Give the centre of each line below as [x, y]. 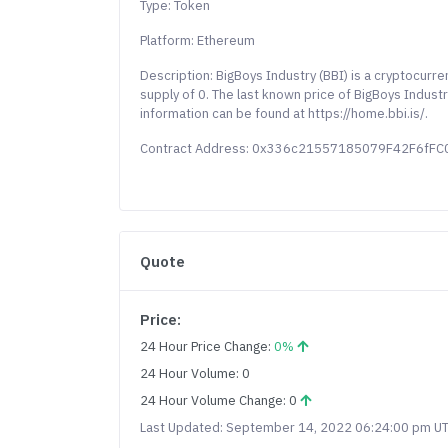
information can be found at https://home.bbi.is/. [284, 113]
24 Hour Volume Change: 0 [220, 400]
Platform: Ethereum [198, 40]
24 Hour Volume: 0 [195, 373]
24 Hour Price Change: [207, 346]
